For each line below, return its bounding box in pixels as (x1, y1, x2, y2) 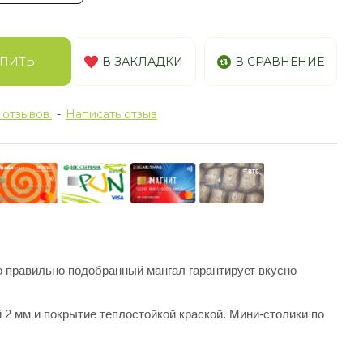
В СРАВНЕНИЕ (235, 54, 324, 69)
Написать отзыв (66, 107, 157, 122)
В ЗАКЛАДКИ (102, 54, 183, 69)
